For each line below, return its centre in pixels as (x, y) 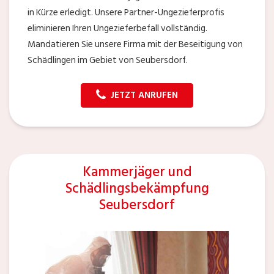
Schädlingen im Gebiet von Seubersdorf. (108, 61)
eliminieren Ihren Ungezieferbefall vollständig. (117, 29)
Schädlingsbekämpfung (137, 188)
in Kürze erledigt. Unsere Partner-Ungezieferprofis (126, 13)
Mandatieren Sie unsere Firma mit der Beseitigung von (135, 45)
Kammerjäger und (137, 172)
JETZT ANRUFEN (144, 95)
